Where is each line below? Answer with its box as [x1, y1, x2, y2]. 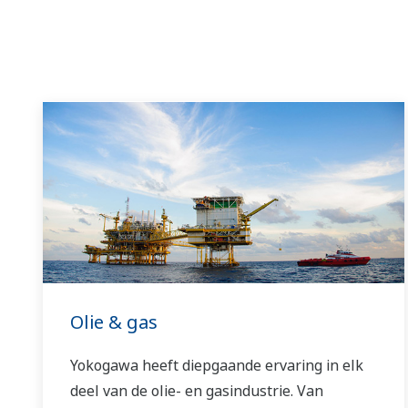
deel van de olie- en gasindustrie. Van [70, 380, 323, 401]
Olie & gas [70, 309, 158, 334]
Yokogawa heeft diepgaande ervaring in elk [70, 354, 363, 375]
